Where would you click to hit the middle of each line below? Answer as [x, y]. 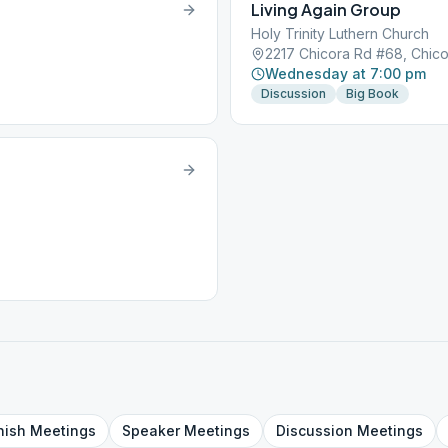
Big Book [372, 93]
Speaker [151, 430]
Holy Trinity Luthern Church [340, 33]
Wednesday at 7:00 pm [345, 73]
